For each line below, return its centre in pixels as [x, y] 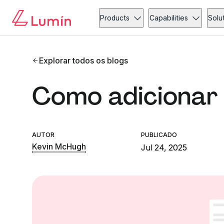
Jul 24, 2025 [164, 147]
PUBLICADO [159, 135]
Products [115, 18]
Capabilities [169, 18]
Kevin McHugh [59, 146]
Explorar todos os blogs [84, 60]
